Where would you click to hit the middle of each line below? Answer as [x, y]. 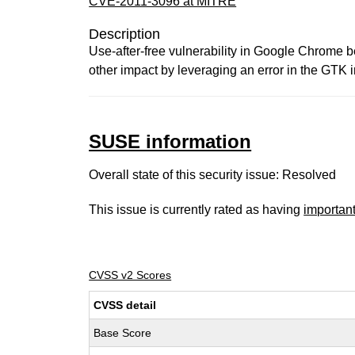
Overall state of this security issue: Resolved [213, 175]
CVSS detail [125, 305]
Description [125, 34]
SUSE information [170, 141]
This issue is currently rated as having [197, 210]
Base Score [123, 333]
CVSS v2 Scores [130, 275]
